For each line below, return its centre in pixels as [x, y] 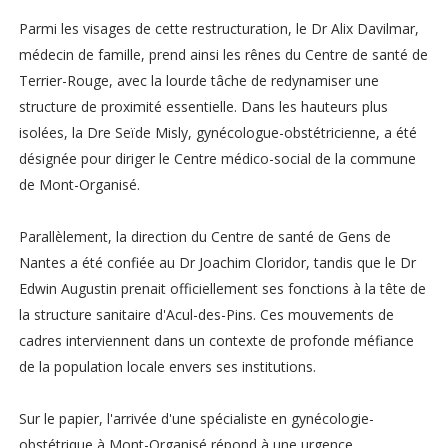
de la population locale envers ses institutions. [167, 367]
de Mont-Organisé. [79, 185]
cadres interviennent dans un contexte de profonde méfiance [216, 341]
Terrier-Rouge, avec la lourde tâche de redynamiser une [198, 81]
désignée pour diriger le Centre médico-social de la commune [217, 159]
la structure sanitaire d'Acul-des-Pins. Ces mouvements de [206, 315]
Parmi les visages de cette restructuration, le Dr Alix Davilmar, [218, 29]
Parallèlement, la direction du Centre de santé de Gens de [204, 237]
